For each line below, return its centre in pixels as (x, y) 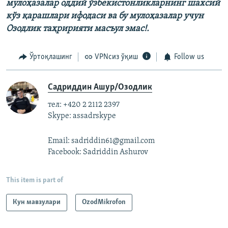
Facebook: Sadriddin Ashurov (98, 152)
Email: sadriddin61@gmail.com (101, 141)
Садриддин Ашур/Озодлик (100, 87)
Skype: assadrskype (82, 116)
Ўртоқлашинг (51, 57)
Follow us (189, 57)
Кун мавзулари (37, 202)
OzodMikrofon (104, 202)
